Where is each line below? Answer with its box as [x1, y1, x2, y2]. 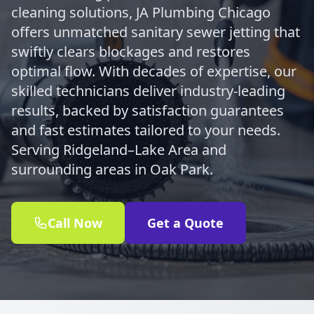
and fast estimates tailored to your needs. [11, 121, 280, 139]
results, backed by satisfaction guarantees [11, 101, 284, 120]
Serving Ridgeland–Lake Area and [11, 140, 226, 159]
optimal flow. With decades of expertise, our [11, 62, 296, 81]
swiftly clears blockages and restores [11, 42, 250, 61]
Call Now [48, 214, 102, 231]
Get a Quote [147, 214, 224, 231]
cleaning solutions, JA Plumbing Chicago [11, 3, 271, 22]
